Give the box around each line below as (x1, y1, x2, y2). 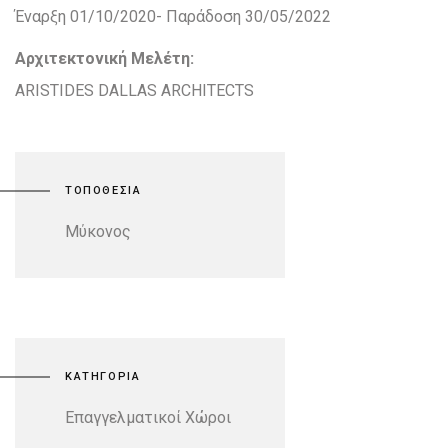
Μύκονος (65, 222, 131, 241)
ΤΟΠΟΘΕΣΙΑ (65, 184, 142, 197)
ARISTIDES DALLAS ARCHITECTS (15, 81, 254, 100)
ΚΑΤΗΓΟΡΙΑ (65, 370, 141, 383)
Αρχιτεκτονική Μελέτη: (15, 49, 194, 68)
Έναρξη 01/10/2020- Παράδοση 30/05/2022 (15, 7, 331, 26)
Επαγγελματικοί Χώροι (65, 408, 231, 427)
